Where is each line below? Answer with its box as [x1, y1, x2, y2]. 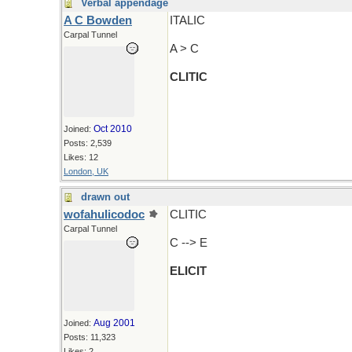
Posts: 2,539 [64, 138, 112, 148]
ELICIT [170, 265, 207, 277]
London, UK [64, 167, 108, 176]
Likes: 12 [64, 152, 98, 162]
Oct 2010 [93, 123, 132, 134]
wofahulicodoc [64, 208, 145, 221]
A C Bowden [64, 14, 132, 27]
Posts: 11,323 [64, 332, 115, 342]
